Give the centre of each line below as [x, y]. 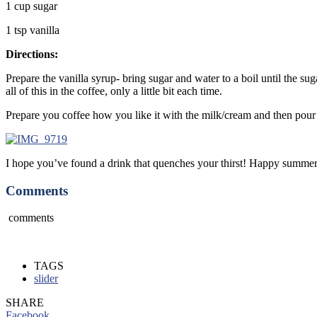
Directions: [33, 54]
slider [46, 279]
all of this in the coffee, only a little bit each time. [114, 91]
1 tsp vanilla [33, 30]
